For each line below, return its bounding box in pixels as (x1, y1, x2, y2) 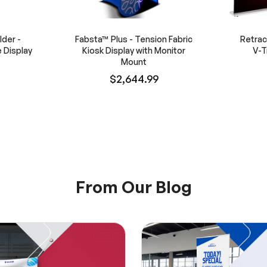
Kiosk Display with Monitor (82, 45, 185, 55)
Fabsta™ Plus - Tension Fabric (75, 33, 193, 44)
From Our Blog (75, 176, 192, 197)
